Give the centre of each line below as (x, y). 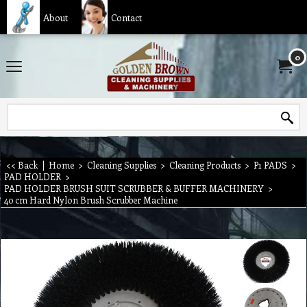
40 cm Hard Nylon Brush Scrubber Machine (91, 200)
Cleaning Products (205, 165)
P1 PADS (270, 165)
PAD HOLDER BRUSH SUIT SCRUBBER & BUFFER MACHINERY (134, 188)
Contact (126, 17)
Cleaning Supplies (122, 165)
